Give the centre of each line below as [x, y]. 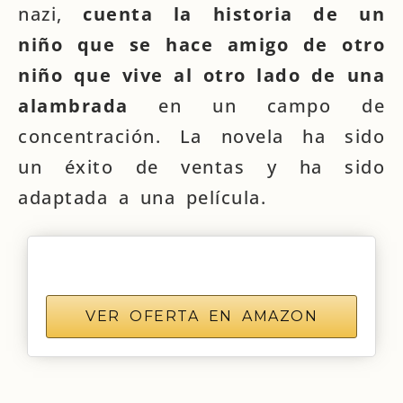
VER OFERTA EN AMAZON [201, 316]
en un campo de [256, 106]
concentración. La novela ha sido [201, 136]
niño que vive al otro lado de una [201, 75]
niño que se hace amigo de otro [201, 45]
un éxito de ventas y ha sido [201, 167]
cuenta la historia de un [224, 14]
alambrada [73, 106]
